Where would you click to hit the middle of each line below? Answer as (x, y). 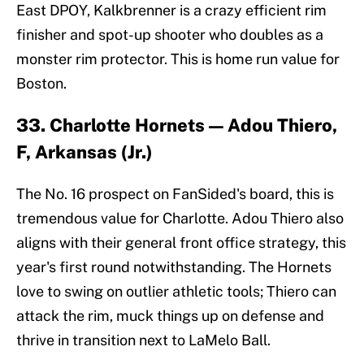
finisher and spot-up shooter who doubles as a (170, 35)
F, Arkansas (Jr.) (84, 152)
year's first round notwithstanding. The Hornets (174, 267)
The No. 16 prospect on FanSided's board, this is (175, 194)
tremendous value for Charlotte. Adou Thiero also (180, 219)
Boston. (41, 84)
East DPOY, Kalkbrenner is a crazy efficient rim (171, 11)
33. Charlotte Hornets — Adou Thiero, (177, 126)
